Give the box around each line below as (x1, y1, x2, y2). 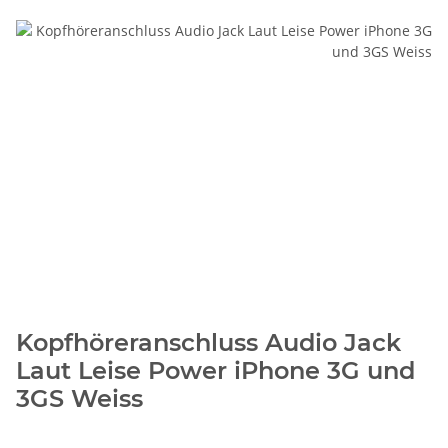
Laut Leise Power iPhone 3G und (16, 355, 415, 385)
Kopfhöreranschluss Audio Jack (16, 327, 401, 357)
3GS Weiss (16, 383, 143, 413)
